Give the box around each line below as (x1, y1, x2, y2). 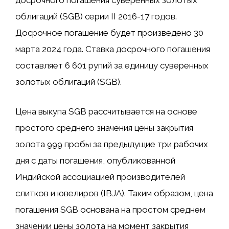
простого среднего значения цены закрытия (15, 122, 193, 133)
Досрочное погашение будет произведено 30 (15, 28, 203, 38)
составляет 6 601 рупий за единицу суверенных (15, 60, 209, 71)
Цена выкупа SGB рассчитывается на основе (15, 106, 197, 117)
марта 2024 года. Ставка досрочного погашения (15, 44, 210, 55)
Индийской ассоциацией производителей (15, 171, 185, 182)
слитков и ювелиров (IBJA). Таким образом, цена (15, 188, 213, 198)
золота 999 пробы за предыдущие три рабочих (15, 139, 208, 149)
